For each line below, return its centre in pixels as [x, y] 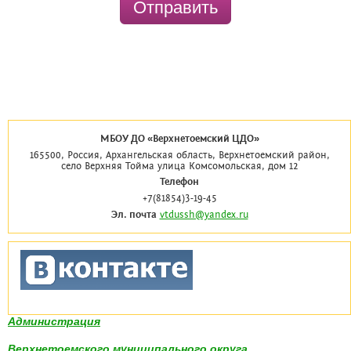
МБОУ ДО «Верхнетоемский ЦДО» [179, 139]
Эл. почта [134, 215]
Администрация [54, 322]
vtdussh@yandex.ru [204, 215]
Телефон [179, 183]
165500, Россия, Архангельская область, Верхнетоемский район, [179, 155]
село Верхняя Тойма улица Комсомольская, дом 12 [179, 166]
